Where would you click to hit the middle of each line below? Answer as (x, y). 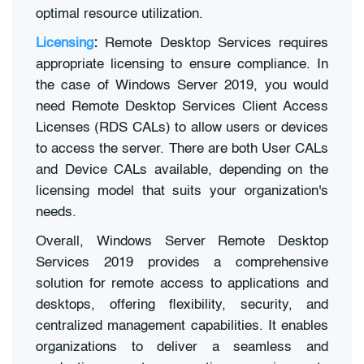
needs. (56, 213)
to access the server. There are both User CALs (182, 149)
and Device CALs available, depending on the (182, 171)
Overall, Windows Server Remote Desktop (182, 241)
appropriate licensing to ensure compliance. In (182, 65)
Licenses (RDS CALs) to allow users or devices (182, 128)
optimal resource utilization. (119, 15)
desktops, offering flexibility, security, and (182, 305)
